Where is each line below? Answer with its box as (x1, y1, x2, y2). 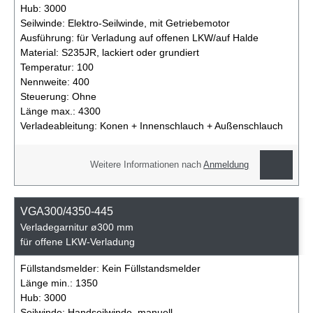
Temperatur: (20, 61, 77, 73)
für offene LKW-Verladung (20, 235, 135, 247)
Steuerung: (20, 90, 72, 102)
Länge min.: (20, 277, 75, 289)
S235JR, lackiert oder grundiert (61, 46, 199, 58)
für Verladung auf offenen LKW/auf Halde (77, 31, 259, 43)
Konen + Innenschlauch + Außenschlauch (100, 119, 283, 131)
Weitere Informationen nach (90, 159, 204, 170)
